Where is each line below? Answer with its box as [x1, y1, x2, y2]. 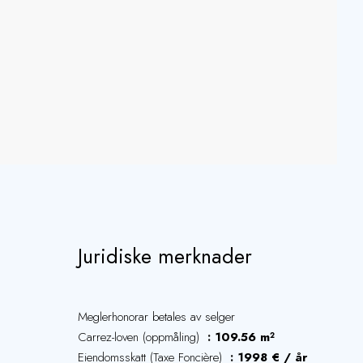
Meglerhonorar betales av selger [78, 308, 235, 326]
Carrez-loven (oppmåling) [78, 328, 203, 346]
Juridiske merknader [78, 241, 252, 271]
